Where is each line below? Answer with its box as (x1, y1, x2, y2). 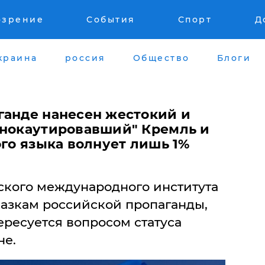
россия (64, 52, 106, 63)
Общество (132, 52, 190, 63)
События (86, 14, 135, 25)
